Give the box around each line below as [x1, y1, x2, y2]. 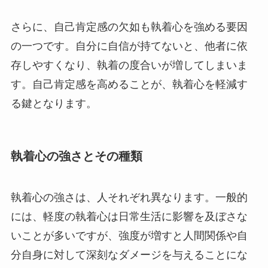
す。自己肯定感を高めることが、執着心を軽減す [10, 78, 248, 90]
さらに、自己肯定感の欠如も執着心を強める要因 [10, 20, 248, 33]
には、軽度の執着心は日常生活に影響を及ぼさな [10, 211, 248, 223]
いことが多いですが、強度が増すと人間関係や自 [10, 230, 248, 242]
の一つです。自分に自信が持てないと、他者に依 [10, 39, 248, 52]
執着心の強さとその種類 [10, 149, 142, 163]
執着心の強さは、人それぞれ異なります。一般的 [10, 191, 248, 204]
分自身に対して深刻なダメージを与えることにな [10, 249, 248, 261]
